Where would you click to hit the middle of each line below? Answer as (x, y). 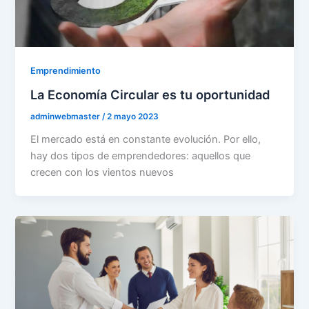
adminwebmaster (67, 117)
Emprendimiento (66, 71)
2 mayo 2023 (133, 117)
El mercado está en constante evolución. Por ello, (146, 140)
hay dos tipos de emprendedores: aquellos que (141, 156)
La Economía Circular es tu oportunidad (150, 94)
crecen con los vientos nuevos (102, 173)
